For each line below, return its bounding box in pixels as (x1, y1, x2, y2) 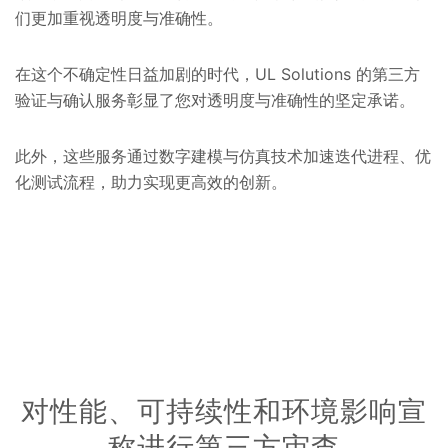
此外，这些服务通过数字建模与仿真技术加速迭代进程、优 (15, 145, 431, 166)
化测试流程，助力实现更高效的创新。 (15, 171, 287, 192)
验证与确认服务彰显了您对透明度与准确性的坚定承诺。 (15, 89, 425, 110)
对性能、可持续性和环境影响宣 (21, 393, 427, 428)
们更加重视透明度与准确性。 (15, 7, 233, 28)
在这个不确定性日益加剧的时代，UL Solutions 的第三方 (15, 63, 420, 84)
